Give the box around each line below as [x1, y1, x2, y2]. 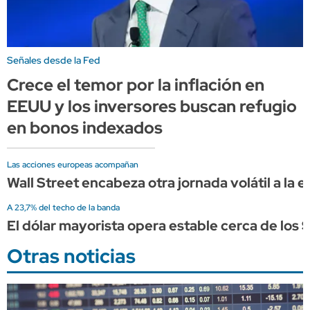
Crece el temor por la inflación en [7, 73, 264, 95]
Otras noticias [7, 242, 136, 269]
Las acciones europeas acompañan [7, 158, 138, 170]
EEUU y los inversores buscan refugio [7, 95, 297, 117]
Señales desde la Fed [7, 53, 100, 66]
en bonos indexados [7, 116, 163, 138]
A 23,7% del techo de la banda [7, 201, 120, 213]
